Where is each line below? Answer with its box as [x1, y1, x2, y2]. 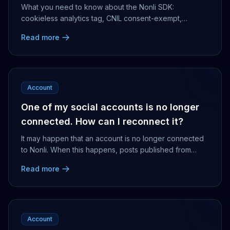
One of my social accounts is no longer [21, 102, 199, 112]
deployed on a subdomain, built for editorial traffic [21, 25, 190, 34]
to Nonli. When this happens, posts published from [21, 145, 191, 154]
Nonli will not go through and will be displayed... [21, 157, 181, 165]
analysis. [21, 36, 49, 45]
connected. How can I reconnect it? [21, 116, 183, 127]
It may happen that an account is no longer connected [21, 134, 204, 143]
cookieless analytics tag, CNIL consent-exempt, [21, 14, 182, 23]
